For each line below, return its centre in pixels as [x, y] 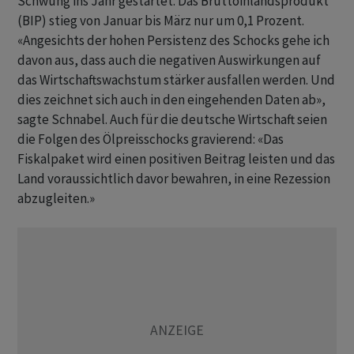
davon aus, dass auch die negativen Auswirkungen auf [169, 60]
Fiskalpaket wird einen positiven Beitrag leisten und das [176, 159]
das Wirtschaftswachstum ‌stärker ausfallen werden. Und [176, 80]
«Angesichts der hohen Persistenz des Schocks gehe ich [173, 41]
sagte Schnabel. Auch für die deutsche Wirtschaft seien [172, 120]
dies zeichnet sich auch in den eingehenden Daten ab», [171, 100]
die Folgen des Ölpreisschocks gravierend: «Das [151, 139]
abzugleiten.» [56, 199]
